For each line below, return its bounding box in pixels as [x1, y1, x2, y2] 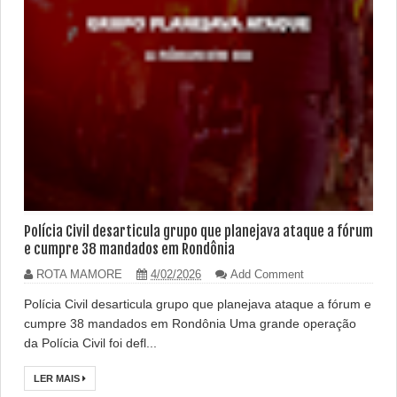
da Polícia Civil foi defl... [24, 335, 157, 350]
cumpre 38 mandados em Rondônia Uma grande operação [24, 315, 356, 331]
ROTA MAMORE [36, 267, 122, 281]
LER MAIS [34, 372, 82, 384]
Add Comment [230, 267, 304, 281]
